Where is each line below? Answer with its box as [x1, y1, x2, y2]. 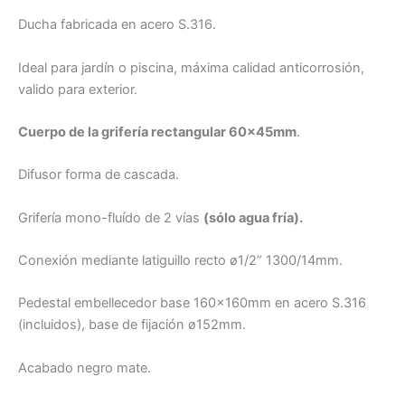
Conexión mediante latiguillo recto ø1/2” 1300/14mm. [18, 251, 343, 268]
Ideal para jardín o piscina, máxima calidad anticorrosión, [18, 59, 364, 76]
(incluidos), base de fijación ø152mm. [18, 316, 246, 334]
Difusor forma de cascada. [18, 166, 179, 184]
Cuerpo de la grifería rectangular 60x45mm [18, 123, 297, 140]
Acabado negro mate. [18, 359, 151, 376]
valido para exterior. [18, 80, 137, 98]
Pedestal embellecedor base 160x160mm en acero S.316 [18, 295, 366, 312]
